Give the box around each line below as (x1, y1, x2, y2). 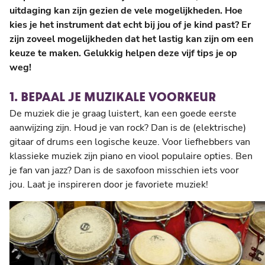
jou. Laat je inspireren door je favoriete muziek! (9, 177, 208, 191)
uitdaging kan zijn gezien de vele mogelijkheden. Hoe (9, 4, 243, 17)
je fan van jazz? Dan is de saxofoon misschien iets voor (9, 163, 239, 177)
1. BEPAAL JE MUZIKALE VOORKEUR (9, 88, 216, 104)
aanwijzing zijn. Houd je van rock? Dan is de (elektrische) (9, 121, 246, 134)
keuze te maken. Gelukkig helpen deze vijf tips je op (9, 46, 237, 60)
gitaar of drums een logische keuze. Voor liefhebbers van (9, 135, 250, 148)
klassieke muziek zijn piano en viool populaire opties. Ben (9, 149, 253, 163)
